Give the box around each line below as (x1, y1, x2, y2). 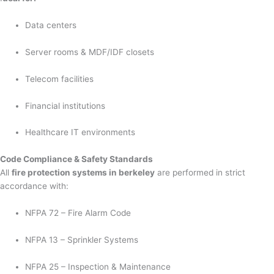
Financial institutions (25, 100, 106, 111)
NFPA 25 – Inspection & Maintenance (25, 261, 171, 272)
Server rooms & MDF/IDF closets (25, 46, 155, 57)
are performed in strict (155, 168, 245, 178)
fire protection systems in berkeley (12, 168, 155, 178)
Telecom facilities (25, 73, 94, 84)
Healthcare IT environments (25, 127, 136, 138)
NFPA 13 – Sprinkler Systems (25, 235, 139, 245)
